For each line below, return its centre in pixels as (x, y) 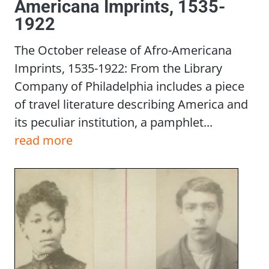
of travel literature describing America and (131, 104)
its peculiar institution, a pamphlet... (113, 122)
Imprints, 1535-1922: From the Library (118, 68)
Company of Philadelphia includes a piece (129, 86)
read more (44, 140)
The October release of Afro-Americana (123, 50)
